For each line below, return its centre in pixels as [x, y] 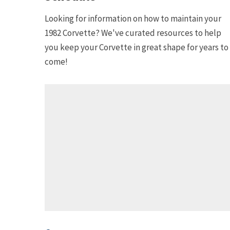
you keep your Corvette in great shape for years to [137, 47]
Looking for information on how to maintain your [133, 18]
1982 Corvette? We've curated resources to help [133, 33]
